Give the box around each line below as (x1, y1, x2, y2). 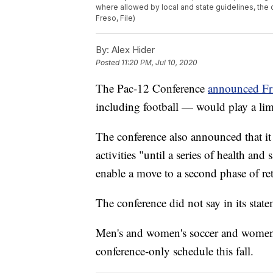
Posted (96, 57, 121, 67)
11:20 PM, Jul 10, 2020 (121, 57, 197, 67)
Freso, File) (96, 13, 135, 23)
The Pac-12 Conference (96, 80, 208, 96)
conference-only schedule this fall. (96, 243, 253, 258)
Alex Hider (109, 43, 155, 55)
